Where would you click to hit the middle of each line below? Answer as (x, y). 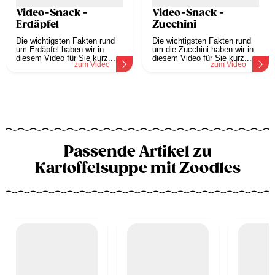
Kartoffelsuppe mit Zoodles (137, 168)
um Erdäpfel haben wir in (60, 50)
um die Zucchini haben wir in (203, 50)
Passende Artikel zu (137, 152)
